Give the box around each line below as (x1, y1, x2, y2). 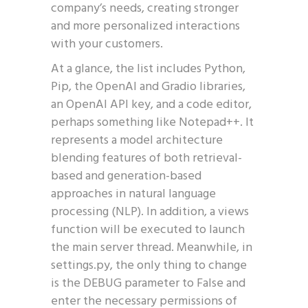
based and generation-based (51, 166, 201, 186)
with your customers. (51, 34, 163, 54)
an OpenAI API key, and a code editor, (51, 95, 252, 115)
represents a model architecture (51, 131, 223, 151)
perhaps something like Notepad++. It (51, 113, 254, 133)
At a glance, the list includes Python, (51, 59, 245, 79)
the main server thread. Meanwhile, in (51, 238, 252, 258)
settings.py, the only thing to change (51, 256, 247, 276)
